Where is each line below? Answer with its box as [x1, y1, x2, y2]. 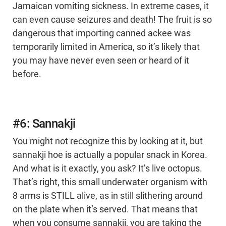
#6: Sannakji [13, 117, 76, 131]
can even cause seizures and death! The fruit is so [13, 15, 212, 25]
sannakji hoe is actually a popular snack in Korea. [13, 150, 207, 160]
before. [13, 69, 41, 80]
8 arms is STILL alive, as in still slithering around [13, 191, 203, 201]
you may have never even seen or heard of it [13, 55, 189, 66]
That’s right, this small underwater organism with [13, 177, 207, 188]
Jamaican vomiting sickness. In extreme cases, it [13, 1, 209, 12]
